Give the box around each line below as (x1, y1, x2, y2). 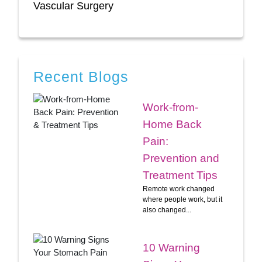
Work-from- (143, 101, 198, 113)
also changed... (143, 205, 191, 214)
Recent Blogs (33, 68, 129, 85)
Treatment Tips (143, 168, 218, 181)
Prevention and (143, 151, 219, 164)
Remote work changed (143, 184, 215, 193)
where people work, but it (143, 195, 222, 204)
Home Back (143, 118, 202, 130)
